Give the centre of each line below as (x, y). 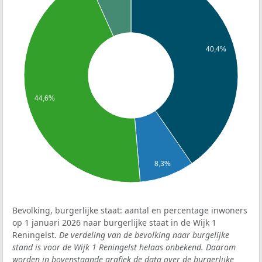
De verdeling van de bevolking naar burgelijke (144, 235)
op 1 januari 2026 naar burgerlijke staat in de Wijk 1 (114, 223)
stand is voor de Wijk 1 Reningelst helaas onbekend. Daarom (124, 247)
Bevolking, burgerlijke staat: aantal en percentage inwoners (130, 211)
